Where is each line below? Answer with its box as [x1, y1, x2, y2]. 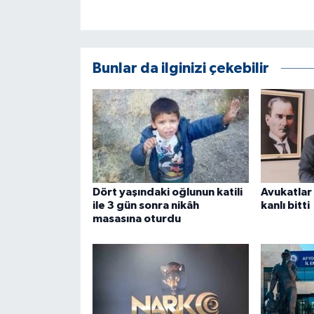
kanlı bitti [260, 200, 310, 212]
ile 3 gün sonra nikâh [92, 200, 199, 212]
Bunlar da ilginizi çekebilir [92, 61, 269, 76]
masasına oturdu [92, 213, 181, 225]
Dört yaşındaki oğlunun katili [92, 186, 243, 198]
